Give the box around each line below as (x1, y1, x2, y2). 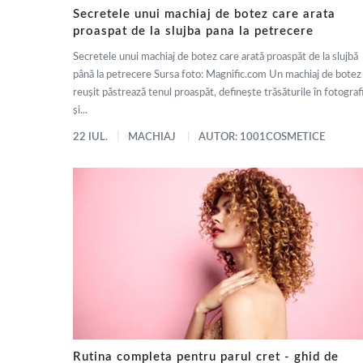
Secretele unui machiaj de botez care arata (73, 7, 335, 20)
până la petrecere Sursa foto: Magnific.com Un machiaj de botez (73, 69, 361, 80)
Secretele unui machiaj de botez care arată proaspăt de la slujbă (73, 51, 358, 62)
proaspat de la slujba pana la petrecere (73, 24, 314, 37)
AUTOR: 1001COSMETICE (199, 131, 325, 143)
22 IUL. (73, 131, 108, 143)
